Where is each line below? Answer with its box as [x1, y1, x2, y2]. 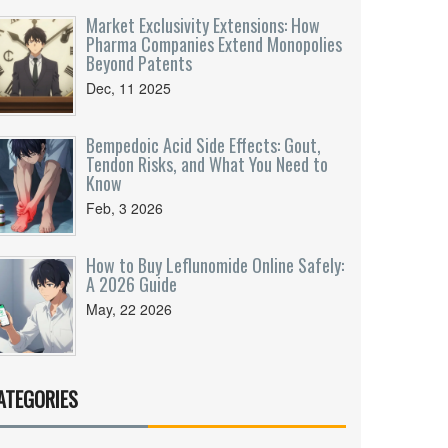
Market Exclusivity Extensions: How [86, 12, 320, 38]
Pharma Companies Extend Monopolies [86, 31, 342, 57]
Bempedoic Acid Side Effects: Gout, [86, 132, 321, 158]
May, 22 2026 [86, 299, 172, 319]
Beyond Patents [86, 50, 192, 76]
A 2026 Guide [86, 271, 177, 297]
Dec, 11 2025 [86, 78, 171, 98]
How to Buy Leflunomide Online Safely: [86, 252, 344, 278]
